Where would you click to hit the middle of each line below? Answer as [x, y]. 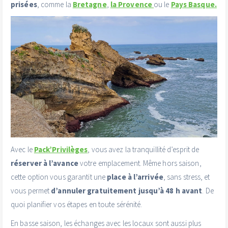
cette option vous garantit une [59, 177]
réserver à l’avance [45, 163]
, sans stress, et [187, 177]
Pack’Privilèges [61, 150]
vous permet [31, 191]
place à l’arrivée [135, 177]
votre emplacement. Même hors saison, [140, 163]
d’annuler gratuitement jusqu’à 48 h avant [127, 191]
